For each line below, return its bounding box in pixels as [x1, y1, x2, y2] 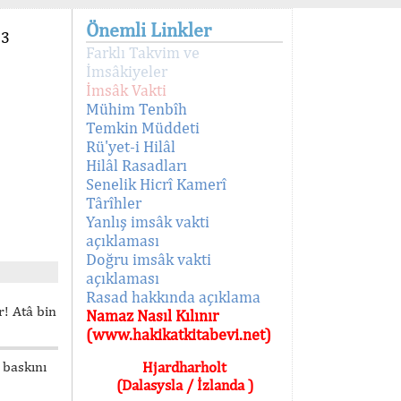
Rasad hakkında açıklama [86, 287, 260, 306]
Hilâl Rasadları [86, 156, 187, 175]
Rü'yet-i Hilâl [86, 137, 175, 156]
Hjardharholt [142, 358, 226, 376]
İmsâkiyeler [86, 62, 167, 81]
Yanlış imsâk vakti [86, 212, 209, 231]
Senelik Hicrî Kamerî [86, 175, 226, 193]
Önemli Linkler [86, 18, 211, 41]
